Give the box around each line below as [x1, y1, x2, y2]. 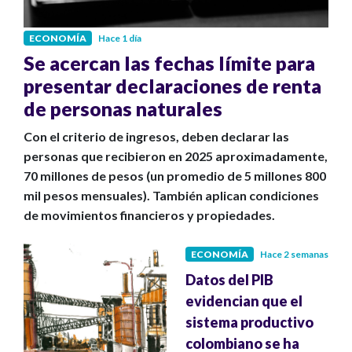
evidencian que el [185, 291, 302, 310]
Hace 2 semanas [260, 247, 328, 260]
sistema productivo [185, 313, 313, 331]
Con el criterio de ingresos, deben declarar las [24, 128, 289, 144]
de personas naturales [24, 96, 222, 120]
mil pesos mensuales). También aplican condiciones [24, 187, 319, 203]
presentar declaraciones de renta [24, 73, 321, 97]
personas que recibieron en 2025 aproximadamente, [24, 148, 328, 163]
